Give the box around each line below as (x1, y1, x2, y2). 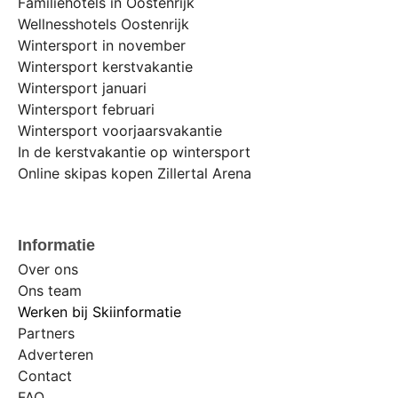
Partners (18, 324, 75, 343)
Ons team (18, 282, 82, 300)
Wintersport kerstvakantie (18, 57, 193, 76)
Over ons (18, 260, 78, 279)
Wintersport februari (18, 99, 155, 118)
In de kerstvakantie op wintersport (18, 142, 251, 161)
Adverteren (18, 346, 93, 364)
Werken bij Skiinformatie (18, 303, 181, 322)
